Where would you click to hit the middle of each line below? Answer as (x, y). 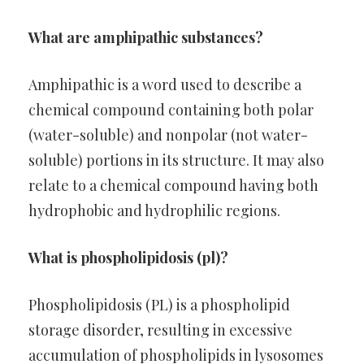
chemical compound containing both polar (171, 110)
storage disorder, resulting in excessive (160, 330)
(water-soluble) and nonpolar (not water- (168, 135)
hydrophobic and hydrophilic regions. (154, 210)
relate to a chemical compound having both (173, 185)
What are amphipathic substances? (146, 37)
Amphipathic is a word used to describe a (165, 84)
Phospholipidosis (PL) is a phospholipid (159, 305)
